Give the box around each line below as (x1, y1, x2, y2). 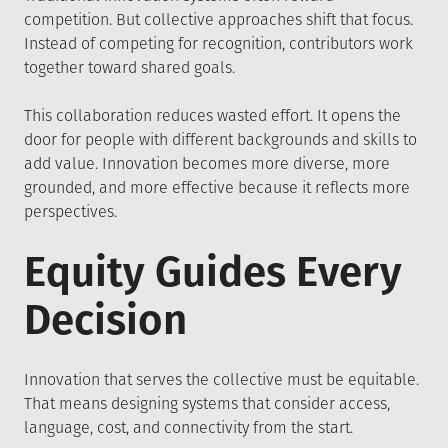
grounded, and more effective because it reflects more (24, 178, 410, 197)
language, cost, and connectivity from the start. (24, 418, 353, 437)
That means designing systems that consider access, (24, 394, 390, 413)
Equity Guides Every (24, 247, 402, 297)
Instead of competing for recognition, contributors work (24, 34, 413, 53)
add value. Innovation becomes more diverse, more (24, 154, 390, 173)
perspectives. (24, 202, 117, 221)
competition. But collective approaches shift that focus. (24, 10, 413, 29)
